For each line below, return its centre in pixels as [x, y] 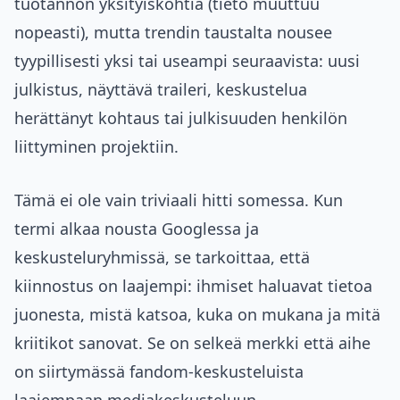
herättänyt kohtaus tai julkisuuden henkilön [181, 118]
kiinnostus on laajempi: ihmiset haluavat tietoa [193, 286]
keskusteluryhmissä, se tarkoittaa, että [162, 258]
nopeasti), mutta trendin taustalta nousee [173, 33]
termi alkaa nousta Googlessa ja [137, 229]
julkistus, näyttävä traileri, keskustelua [161, 90]
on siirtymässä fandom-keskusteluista [159, 372]
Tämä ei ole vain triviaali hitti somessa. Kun [179, 200]
